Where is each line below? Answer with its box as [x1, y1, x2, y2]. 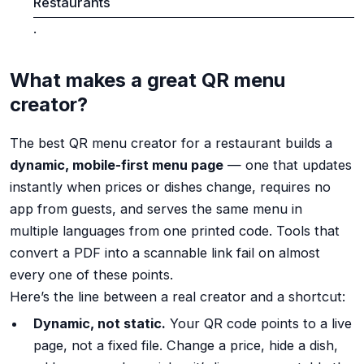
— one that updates [223, 157, 352, 174]
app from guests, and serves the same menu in [10, 201, 302, 218]
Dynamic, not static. [32, 314, 166, 331]
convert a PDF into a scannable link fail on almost [10, 245, 320, 262]
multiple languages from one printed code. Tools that [10, 223, 340, 240]
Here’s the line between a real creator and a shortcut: [10, 288, 345, 305]
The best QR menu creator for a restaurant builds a [10, 135, 332, 152]
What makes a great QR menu [10, 68, 285, 93]
